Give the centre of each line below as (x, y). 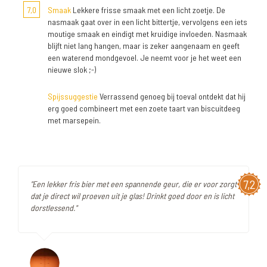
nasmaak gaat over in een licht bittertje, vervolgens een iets (148, 22)
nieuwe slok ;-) (72, 69)
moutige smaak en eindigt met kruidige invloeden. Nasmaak (147, 34)
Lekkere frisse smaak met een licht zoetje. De (148, 10)
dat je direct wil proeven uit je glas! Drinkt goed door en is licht (132, 196)
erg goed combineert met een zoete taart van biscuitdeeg (144, 108)
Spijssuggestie (73, 96)
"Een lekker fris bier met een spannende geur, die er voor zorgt (133, 184)
